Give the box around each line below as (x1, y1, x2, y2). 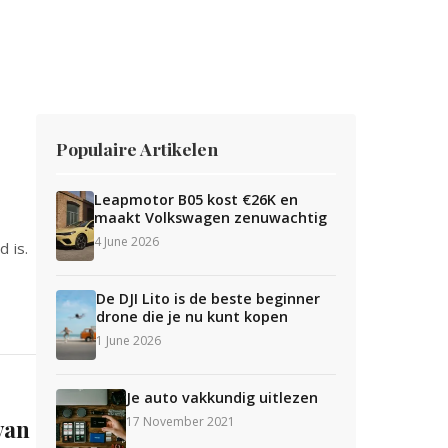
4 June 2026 (94, 233, 160, 250)
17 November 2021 (126, 413, 235, 430)
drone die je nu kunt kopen (96, 307, 288, 326)
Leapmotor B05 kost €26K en (94, 190, 299, 209)
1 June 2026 (96, 332, 161, 349)
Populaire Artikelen (56, 137, 218, 160)
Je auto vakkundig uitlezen (126, 388, 318, 407)
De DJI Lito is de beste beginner (96, 289, 320, 308)
